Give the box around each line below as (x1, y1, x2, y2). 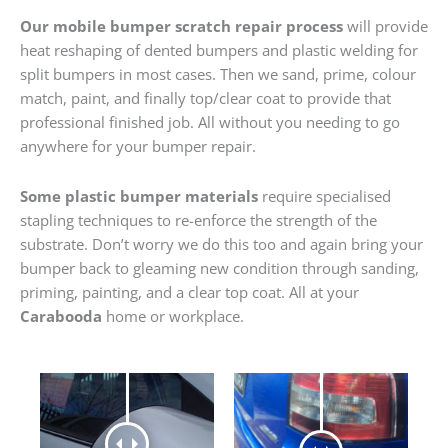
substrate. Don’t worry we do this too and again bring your (20, 233, 423, 254)
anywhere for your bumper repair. (20, 136, 256, 157)
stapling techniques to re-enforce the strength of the (20, 209, 377, 230)
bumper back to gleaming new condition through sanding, (20, 257, 419, 278)
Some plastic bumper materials (20, 185, 258, 206)
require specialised (258, 185, 391, 206)
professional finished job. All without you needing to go (20, 112, 400, 133)
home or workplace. (102, 305, 244, 326)
